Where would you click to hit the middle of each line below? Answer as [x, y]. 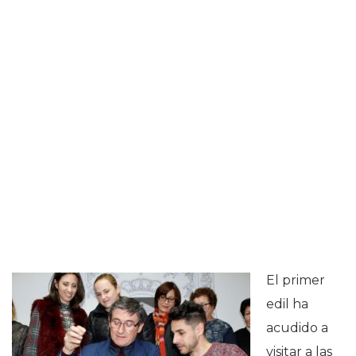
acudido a [297, 328]
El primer [296, 280]
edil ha [287, 304]
